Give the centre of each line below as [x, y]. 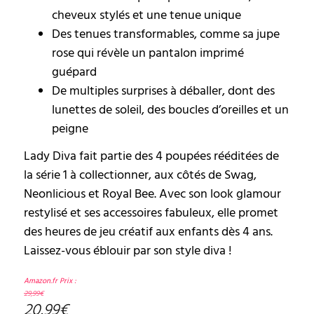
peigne [70, 129]
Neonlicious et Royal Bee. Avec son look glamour [152, 194]
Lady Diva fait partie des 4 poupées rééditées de [151, 156]
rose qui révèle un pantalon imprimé [148, 53]
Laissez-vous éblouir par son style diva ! [128, 251]
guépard [74, 72]
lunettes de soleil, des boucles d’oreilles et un [170, 110]
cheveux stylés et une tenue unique [146, 15]
